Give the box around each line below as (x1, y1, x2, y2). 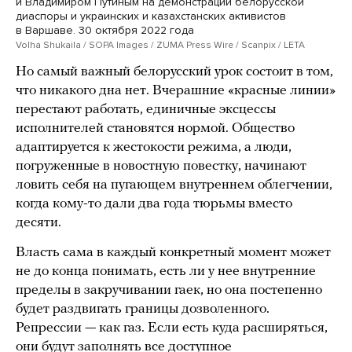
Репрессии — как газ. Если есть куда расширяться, (16, 321, 328, 336)
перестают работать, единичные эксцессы (16, 102, 276, 118)
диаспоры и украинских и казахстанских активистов (16, 9, 286, 24)
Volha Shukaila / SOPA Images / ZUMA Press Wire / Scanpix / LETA (16, 39, 305, 51)
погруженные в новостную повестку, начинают (16, 159, 306, 174)
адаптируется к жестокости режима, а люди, (16, 140, 291, 156)
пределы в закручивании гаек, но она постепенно (16, 283, 322, 299)
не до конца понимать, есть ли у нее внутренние (16, 264, 316, 280)
